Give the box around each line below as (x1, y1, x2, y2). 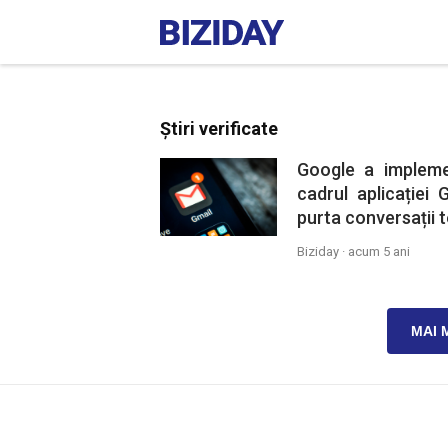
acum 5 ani (347, 244, 410, 259)
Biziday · (296, 244, 348, 259)
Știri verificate (160, 118, 278, 139)
